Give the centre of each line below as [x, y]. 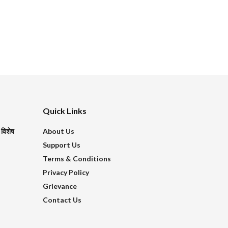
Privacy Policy [66, 172]
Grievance [60, 186]
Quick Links [64, 110]
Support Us [61, 145]
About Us [58, 131]
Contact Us [62, 199]
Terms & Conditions [77, 158]
